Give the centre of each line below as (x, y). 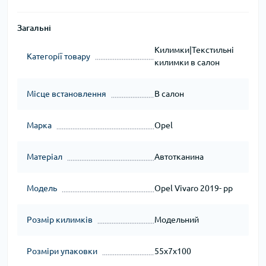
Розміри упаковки (62, 251)
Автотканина (179, 157)
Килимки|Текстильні (194, 50)
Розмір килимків (60, 220)
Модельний (176, 220)
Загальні (34, 28)
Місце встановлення (66, 94)
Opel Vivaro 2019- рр (193, 189)
